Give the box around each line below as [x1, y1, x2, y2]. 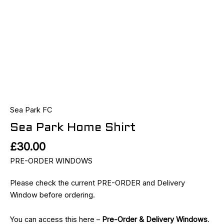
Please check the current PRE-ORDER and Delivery [10, 178, 185, 187]
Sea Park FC [10, 105, 52, 114]
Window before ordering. [10, 190, 95, 199]
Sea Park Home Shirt [10, 122, 136, 133]
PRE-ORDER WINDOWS [10, 156, 92, 165]
